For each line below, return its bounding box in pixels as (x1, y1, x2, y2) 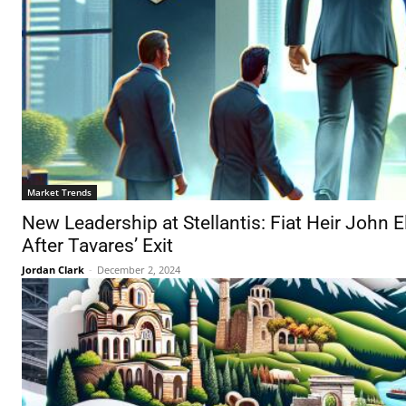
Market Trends (27, 186, 92, 199)
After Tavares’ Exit (22, 235, 173, 257)
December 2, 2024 (97, 263, 180, 277)
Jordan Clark (22, 263, 84, 277)
